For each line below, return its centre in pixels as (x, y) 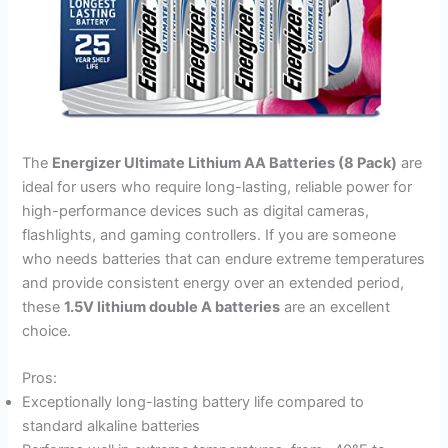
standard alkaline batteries (111, 426)
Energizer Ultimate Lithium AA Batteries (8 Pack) (225, 163)
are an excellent (335, 307)
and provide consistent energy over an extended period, (213, 283)
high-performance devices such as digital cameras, (196, 211)
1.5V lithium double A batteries (172, 307)
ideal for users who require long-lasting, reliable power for (217, 187)
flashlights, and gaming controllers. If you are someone (209, 235)
